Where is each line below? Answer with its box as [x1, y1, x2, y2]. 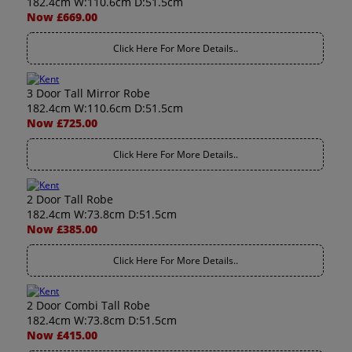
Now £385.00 [27, 222, 98, 236]
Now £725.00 [27, 115, 98, 130]
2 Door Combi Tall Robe [27, 298, 151, 313]
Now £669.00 [27, 9, 98, 24]
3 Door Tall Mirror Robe [27, 86, 151, 101]
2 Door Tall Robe [27, 192, 114, 207]
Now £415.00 [27, 328, 98, 343]
